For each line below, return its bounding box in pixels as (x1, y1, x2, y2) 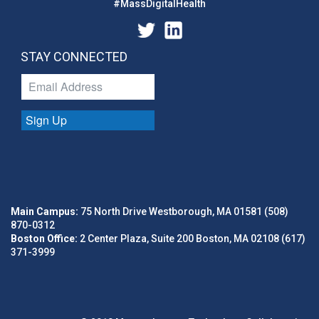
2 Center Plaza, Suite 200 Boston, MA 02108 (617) (78, 233, 305, 244)
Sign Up (26, 112, 67, 128)
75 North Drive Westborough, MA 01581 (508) (78, 206, 288, 217)
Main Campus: (11, 206, 78, 217)
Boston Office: (11, 233, 78, 244)
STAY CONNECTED (21, 49, 127, 64)
